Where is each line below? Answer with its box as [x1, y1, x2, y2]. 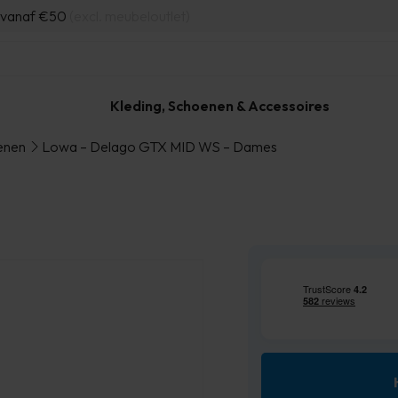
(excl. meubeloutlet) [69, 7, 190, 25]
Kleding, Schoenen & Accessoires [109, 97, 330, 115]
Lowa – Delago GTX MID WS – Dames [41, 138, 277, 155]
